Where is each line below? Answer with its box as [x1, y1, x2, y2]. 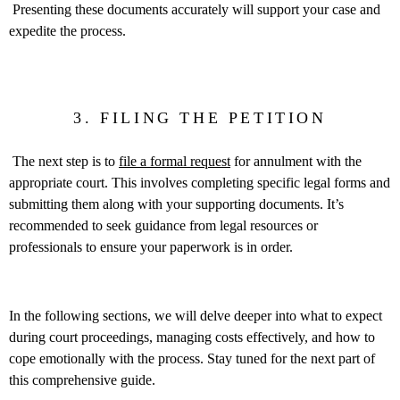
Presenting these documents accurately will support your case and [9, 2, 380, 18]
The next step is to [9, 154, 119, 170]
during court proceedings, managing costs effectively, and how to [9, 329, 375, 346]
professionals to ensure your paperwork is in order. [9, 239, 296, 255]
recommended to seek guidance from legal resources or [9, 218, 318, 234]
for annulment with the [230, 154, 362, 170]
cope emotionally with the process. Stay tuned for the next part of [9, 351, 375, 367]
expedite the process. [9, 23, 126, 39]
